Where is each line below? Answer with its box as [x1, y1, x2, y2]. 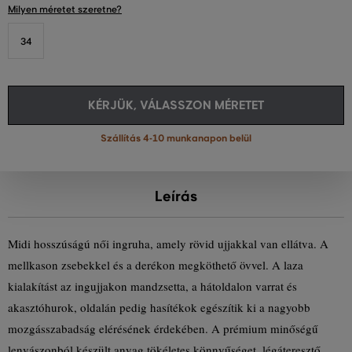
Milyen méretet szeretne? [8, 3, 122, 15]
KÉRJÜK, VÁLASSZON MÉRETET [88, 97, 264, 112]
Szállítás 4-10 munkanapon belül [101, 132, 251, 145]
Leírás [155, 188, 197, 205]
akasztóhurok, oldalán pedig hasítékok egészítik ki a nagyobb [8, 299, 310, 315]
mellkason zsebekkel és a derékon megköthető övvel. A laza [8, 257, 303, 273]
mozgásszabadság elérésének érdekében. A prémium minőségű [8, 321, 318, 336]
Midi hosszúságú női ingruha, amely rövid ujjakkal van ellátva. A [8, 236, 328, 251]
